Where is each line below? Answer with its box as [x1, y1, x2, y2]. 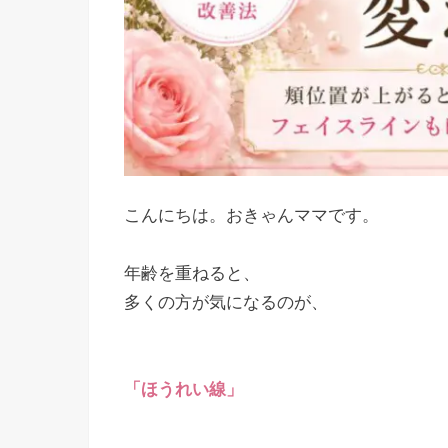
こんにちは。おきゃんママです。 [124, 206, 379, 226]
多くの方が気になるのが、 [124, 293, 328, 313]
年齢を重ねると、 [124, 264, 260, 284]
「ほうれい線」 [124, 380, 243, 400]
